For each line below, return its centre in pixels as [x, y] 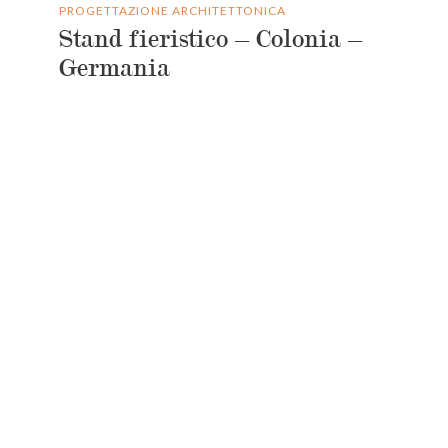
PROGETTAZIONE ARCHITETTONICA [172, 10]
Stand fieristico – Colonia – [210, 39]
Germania [114, 68]
